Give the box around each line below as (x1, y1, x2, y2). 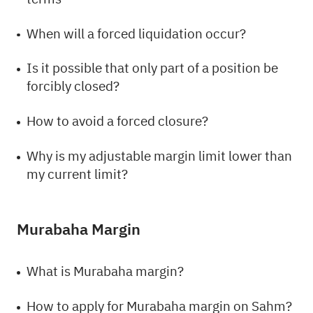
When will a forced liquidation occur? (27, 23, 247, 44)
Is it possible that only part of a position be (27, 58, 279, 79)
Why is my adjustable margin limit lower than (27, 146, 293, 167)
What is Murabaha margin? (27, 261, 184, 282)
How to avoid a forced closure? (27, 111, 209, 132)
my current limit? (27, 164, 129, 185)
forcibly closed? (27, 76, 120, 97)
